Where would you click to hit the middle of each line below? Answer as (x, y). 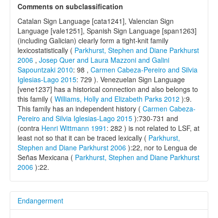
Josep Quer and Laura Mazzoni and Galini (104, 60)
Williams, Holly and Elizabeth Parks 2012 (117, 99)
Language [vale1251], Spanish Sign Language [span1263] (107, 31)
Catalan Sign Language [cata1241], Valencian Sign (96, 21)
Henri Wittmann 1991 (74, 128)
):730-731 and (155, 118)
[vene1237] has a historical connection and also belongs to (108, 89)
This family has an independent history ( (80, 109)
